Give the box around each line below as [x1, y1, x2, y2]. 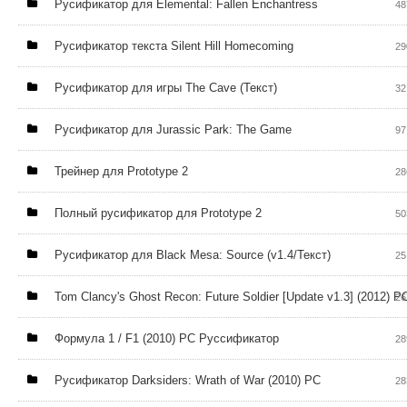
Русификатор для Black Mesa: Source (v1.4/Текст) [55, 248, 331, 262]
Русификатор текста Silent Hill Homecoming [55, 39, 293, 53]
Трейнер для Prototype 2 [55, 164, 188, 178]
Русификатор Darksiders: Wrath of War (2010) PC [55, 373, 321, 387]
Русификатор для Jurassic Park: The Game [55, 123, 292, 136]
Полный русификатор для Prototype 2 [55, 206, 262, 220]
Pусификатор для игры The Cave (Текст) [55, 81, 277, 94]
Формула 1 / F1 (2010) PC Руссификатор [55, 332, 279, 345]
